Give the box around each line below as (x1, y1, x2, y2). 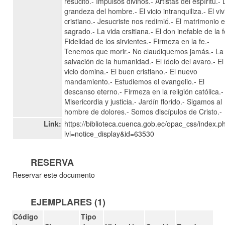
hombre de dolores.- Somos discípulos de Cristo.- (64, 106, 222, 117)
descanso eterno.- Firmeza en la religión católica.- (64, 86, 224, 96)
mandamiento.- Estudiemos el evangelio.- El (64, 76, 205, 86)
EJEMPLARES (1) (31, 195, 106, 208)
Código (13, 211, 39, 221)
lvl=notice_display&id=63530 (64, 129, 155, 139)
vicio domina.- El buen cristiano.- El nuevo (64, 66, 198, 76)
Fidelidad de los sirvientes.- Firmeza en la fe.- (64, 36, 210, 46)
